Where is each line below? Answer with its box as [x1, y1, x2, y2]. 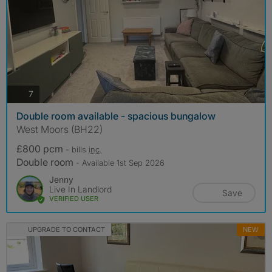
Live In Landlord [49, 183, 112, 194]
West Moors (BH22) [16, 123, 103, 135]
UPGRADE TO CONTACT [27, 225, 105, 234]
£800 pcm [16, 142, 66, 155]
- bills [66, 144, 89, 154]
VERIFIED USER [49, 194, 98, 203]
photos [33, 88, 59, 99]
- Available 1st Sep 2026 [76, 157, 165, 168]
